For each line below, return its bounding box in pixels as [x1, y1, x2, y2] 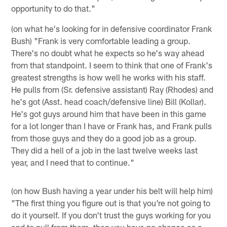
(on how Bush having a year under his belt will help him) [11, 185, 213, 196]
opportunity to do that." [11, 3, 96, 13]
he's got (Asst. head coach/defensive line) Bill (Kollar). [11, 96, 207, 106]
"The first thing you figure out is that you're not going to [11, 197, 211, 208]
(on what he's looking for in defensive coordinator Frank [11, 23, 212, 33]
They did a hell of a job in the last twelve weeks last [11, 144, 198, 155]
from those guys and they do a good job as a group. [11, 132, 197, 143]
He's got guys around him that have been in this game [11, 108, 207, 119]
